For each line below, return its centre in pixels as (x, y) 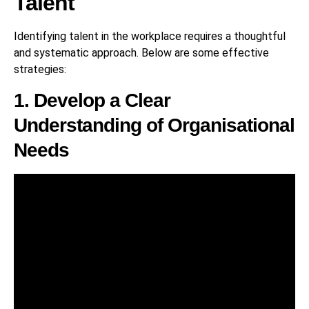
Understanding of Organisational (154, 125)
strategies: (40, 70)
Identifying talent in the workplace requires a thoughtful (150, 37)
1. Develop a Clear (92, 100)
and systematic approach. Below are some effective (141, 53)
